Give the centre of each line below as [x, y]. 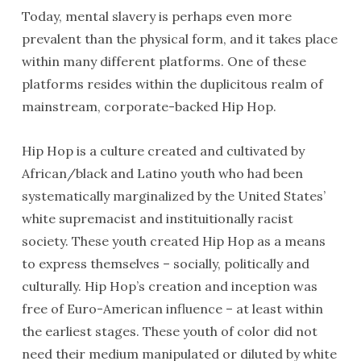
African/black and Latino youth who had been [162, 173]
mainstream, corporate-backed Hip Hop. [149, 106]
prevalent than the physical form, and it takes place [179, 39]
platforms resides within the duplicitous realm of [172, 84]
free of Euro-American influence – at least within [172, 309]
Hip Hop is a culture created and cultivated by [163, 151]
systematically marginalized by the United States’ [173, 196]
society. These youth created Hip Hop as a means [173, 241]
